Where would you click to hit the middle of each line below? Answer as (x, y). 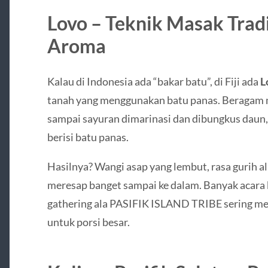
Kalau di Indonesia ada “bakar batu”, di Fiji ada (153, 81)
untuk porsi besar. (88, 222)
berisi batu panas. (88, 137)
